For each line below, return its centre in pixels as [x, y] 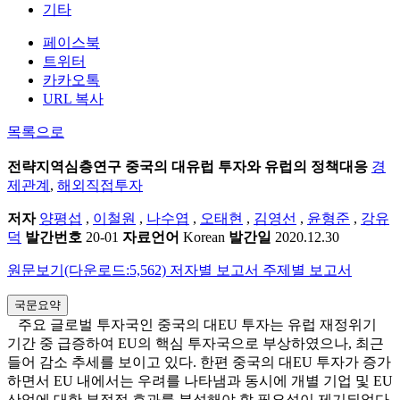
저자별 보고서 [216, 271]
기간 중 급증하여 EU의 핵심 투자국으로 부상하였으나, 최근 [196, 344]
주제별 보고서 [307, 271]
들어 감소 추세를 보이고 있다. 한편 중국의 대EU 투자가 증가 [199, 362]
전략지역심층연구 [64, 167]
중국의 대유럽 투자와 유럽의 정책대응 [246, 167]
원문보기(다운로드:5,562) [88, 271]
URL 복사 [73, 99]
